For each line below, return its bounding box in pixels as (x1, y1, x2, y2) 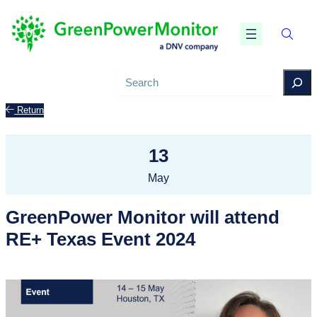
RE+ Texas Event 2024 (6, 229, 195, 249)
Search (114, 71, 151, 84)
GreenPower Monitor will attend (6, 207, 279, 227)
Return (14, 105, 44, 116)
